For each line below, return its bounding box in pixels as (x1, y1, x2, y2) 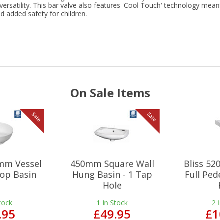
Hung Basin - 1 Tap (72, 168, 152, 181)
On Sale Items (70, 84, 150, 101)
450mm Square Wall (70, 158, 154, 170)
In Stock (102, 198, 128, 208)
